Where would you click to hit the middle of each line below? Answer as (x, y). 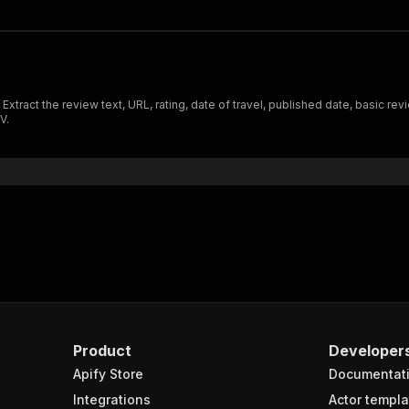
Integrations (112, 399)
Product (102, 351)
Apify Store (108, 374)
